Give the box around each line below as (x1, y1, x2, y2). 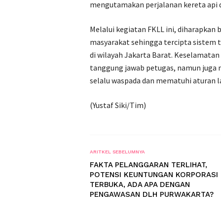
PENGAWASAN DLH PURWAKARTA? (90, 190, 214, 199)
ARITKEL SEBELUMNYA (90, 149, 145, 154)
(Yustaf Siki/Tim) (90, 100, 146, 110)
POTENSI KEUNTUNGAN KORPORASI (90, 170, 218, 179)
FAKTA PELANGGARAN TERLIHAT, (90, 160, 207, 169)
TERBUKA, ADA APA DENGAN (90, 180, 190, 189)
